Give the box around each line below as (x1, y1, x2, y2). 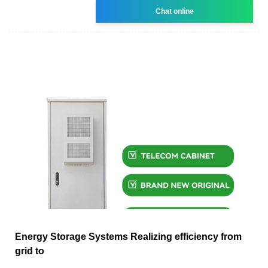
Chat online (155, 7, 194, 16)
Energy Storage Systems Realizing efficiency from (15, 231, 242, 242)
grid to (15, 245, 44, 256)
